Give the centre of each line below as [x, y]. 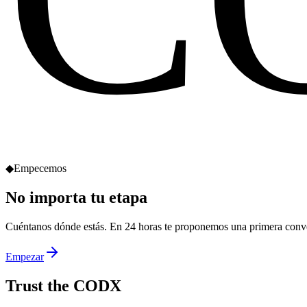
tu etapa [119, 197]
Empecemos [40, 168]
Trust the [39, 285]
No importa [48, 197]
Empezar [25, 256]
